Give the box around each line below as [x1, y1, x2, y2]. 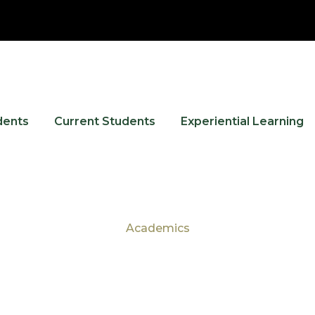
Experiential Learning [181, 114, 304, 128]
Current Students [54, 114, 155, 128]
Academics [125, 221, 190, 235]
